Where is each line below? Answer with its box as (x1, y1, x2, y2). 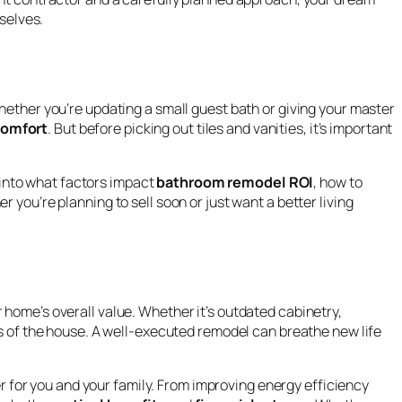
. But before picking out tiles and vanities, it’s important (48, 118, 393, 139)
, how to (313, 172, 363, 193)
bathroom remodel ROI (156, 172, 314, 193)
